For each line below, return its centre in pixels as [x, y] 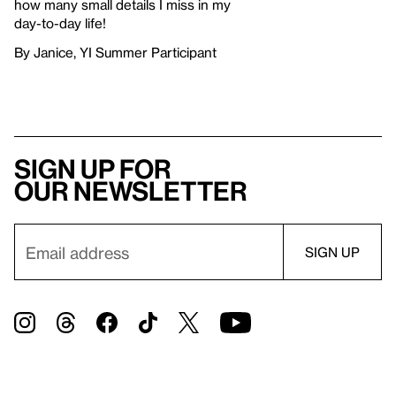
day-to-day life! [60, 23]
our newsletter [131, 191]
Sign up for [93, 169]
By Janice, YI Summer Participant [115, 53]
